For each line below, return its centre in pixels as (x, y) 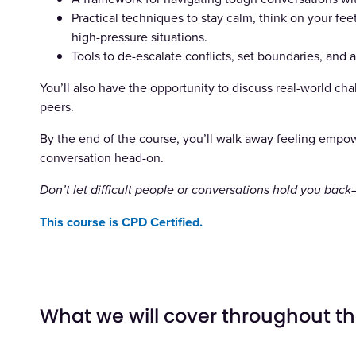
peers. (57, 106)
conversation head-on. (102, 157)
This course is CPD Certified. (122, 222)
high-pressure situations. (140, 36)
